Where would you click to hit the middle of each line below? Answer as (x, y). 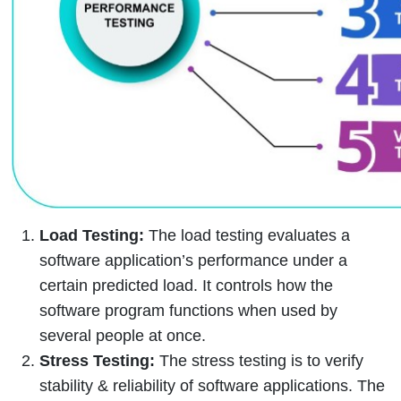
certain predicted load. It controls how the (186, 285)
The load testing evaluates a (247, 235)
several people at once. (123, 335)
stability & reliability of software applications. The (212, 385)
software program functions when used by (188, 310)
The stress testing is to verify (259, 360)
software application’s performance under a (193, 260)
